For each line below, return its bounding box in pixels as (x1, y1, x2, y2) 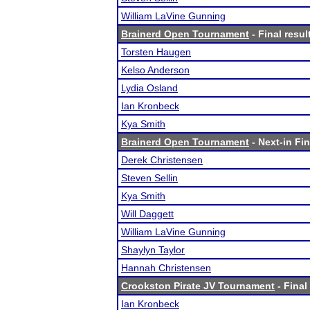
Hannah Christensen (121, 262, 211, 273)
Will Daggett (121, 208, 174, 219)
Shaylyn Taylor (121, 244, 185, 255)
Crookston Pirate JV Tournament (121, 280, 275, 291)
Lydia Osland (121, 82, 178, 93)
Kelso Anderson (121, 64, 190, 75)
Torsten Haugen (121, 46, 191, 57)
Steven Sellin (121, 172, 178, 183)
